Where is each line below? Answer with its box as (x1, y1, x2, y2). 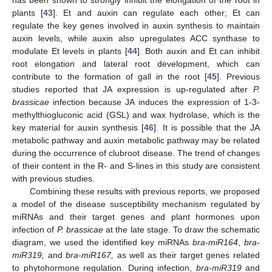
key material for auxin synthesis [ (12, 122, 144, 132)
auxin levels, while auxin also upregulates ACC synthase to (12, 33, 260, 43)
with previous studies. (12, 173, 95, 183)
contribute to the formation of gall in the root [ (12, 71, 207, 81)
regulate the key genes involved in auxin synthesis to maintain (12, 20, 260, 30)
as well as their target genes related (114, 250, 260, 260)
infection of (12, 224, 57, 234)
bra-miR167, (66, 250, 114, 260)
